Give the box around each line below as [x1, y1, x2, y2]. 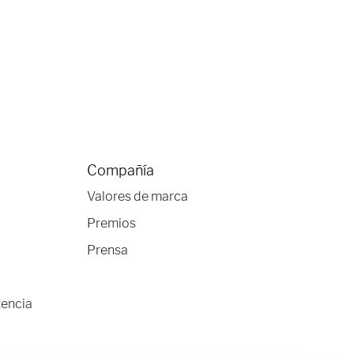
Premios [86, 216, 136, 231]
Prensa [86, 243, 128, 258]
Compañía [86, 162, 154, 179]
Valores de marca [86, 189, 188, 204]
